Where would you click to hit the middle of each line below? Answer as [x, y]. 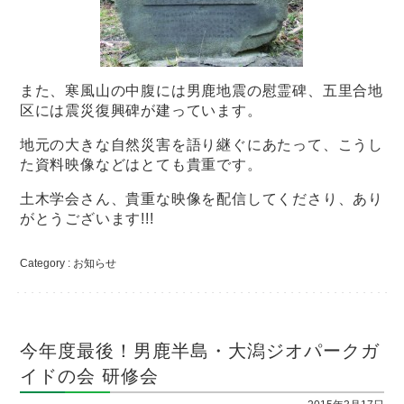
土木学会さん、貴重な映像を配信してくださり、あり [202, 198]
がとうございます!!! [87, 218]
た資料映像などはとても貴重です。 [141, 164]
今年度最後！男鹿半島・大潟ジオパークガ [199, 350]
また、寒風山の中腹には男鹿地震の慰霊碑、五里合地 [202, 90]
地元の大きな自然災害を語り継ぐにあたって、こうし [202, 144]
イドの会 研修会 [89, 376]
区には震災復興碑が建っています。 [141, 110]
